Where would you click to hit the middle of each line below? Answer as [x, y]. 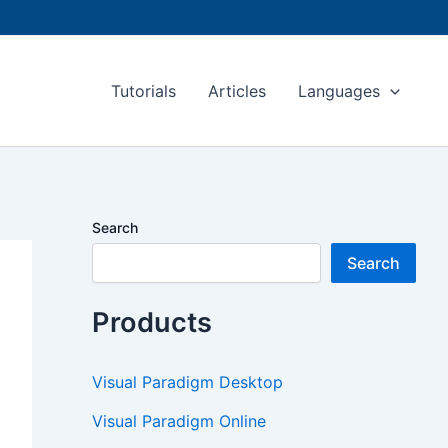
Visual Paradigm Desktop [187, 382]
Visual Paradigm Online [179, 421]
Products [152, 322]
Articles [237, 91]
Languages [339, 91]
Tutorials [144, 91]
